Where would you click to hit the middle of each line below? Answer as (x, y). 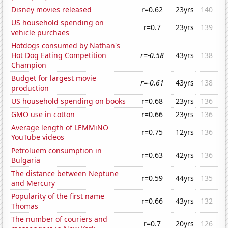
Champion (29, 65)
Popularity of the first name (58, 196)
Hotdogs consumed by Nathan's (66, 46)
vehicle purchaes (40, 33)
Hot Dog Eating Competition (59, 55)
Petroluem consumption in (57, 151)
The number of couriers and (60, 219)
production (30, 88)
